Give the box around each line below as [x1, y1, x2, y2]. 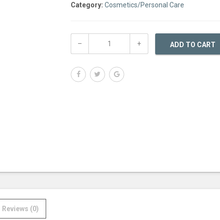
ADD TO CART [169, 40, 216, 49]
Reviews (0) [2, 205, 39, 213]
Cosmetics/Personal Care [105, 1, 184, 9]
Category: [71, 1, 105, 9]
